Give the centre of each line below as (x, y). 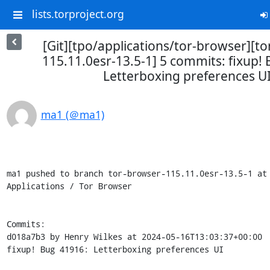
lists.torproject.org (78, 14)
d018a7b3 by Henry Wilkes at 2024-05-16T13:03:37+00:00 (134, 237)
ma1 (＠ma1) (72, 115)
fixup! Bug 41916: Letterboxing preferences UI (115, 249)
